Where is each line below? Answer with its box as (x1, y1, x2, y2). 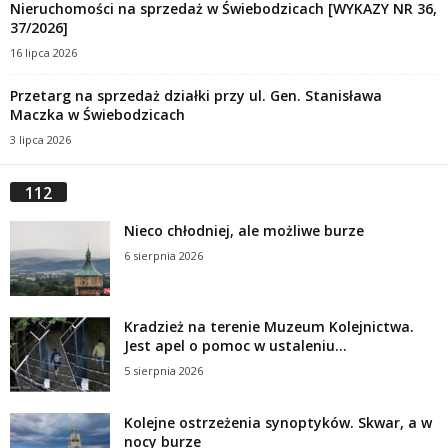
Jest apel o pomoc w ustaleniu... (124, 335, 347, 355)
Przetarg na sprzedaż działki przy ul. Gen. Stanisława (10, 86, 382, 105)
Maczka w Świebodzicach (10, 105, 185, 124)
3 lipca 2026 (10, 132, 71, 147)
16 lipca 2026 (10, 45, 77, 60)
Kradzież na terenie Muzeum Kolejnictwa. (124, 316, 414, 336)
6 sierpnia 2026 (124, 247, 203, 263)
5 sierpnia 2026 (124, 362, 203, 378)
